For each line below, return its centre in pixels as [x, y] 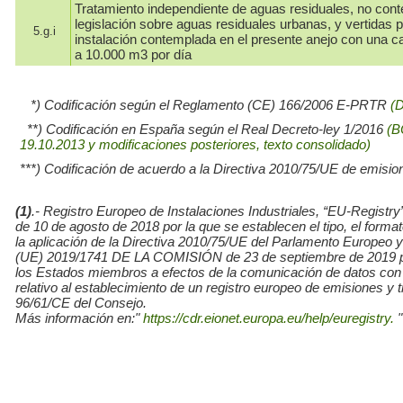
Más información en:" [77, 318]
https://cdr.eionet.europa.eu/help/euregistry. [269, 318]
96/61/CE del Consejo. [81, 303]
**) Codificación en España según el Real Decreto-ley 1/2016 [203, 130]
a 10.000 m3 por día [133, 55]
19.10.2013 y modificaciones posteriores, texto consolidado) [195, 145]
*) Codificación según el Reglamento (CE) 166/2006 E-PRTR [205, 105]
